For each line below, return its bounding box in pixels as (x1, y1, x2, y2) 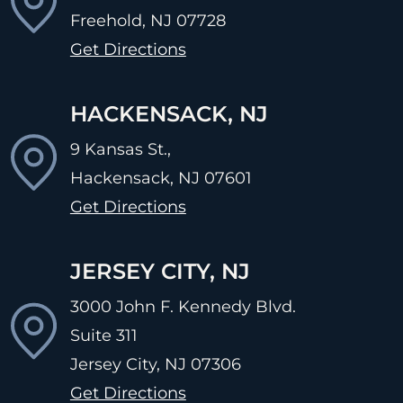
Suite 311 (69, 325, 138, 345)
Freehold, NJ (69, 10, 172, 31)
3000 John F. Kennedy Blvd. (69, 296, 296, 317)
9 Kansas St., (69, 139, 171, 159)
